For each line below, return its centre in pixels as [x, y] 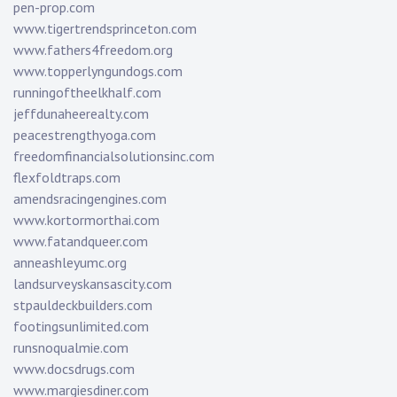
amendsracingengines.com [90, 199]
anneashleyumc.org [70, 263]
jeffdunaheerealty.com [81, 114]
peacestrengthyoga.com [85, 135]
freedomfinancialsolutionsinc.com [114, 156]
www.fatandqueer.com [81, 241]
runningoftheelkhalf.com [87, 93]
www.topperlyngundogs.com [98, 71]
